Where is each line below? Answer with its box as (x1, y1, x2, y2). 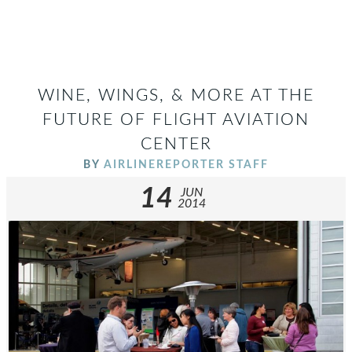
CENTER (140, 136, 212, 152)
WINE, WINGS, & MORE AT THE (38, 87, 314, 104)
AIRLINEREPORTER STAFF (104, 159, 269, 170)
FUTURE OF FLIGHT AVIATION (42, 112, 310, 128)
